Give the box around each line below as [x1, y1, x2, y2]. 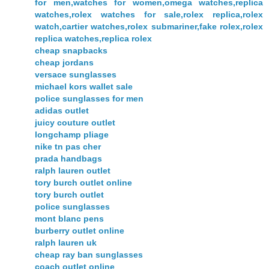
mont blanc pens [35, 213, 104, 223]
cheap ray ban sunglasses [35, 249, 143, 259]
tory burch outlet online [35, 177, 132, 187]
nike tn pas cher [35, 141, 101, 151]
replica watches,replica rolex [35, 33, 152, 43]
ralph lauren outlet [35, 165, 110, 175]
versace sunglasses [35, 69, 116, 79]
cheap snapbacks [35, 45, 107, 55]
